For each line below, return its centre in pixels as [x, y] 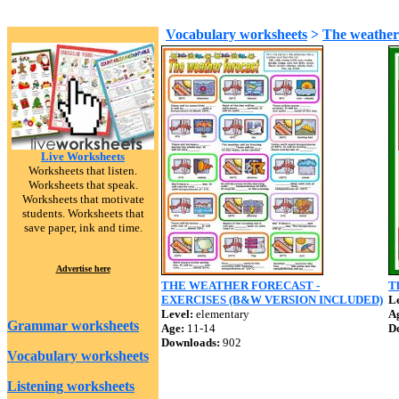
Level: [177, 314]
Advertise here [83, 269]
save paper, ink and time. [83, 228]
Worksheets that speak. [83, 185]
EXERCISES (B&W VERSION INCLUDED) [272, 300]
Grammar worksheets [73, 326]
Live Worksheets [83, 156]
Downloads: [191, 342]
